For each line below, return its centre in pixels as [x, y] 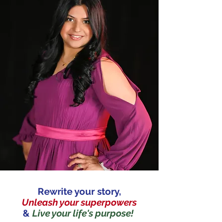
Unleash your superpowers [79, 202]
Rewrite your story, [79, 191]
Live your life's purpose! [84, 213]
